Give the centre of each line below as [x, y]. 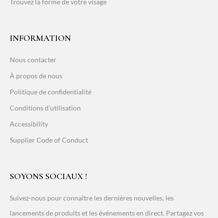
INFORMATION [40, 38]
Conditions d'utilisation [45, 108]
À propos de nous [36, 75]
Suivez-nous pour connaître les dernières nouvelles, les [92, 198]
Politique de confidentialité [51, 91]
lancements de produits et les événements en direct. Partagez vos [107, 213]
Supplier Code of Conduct [49, 140]
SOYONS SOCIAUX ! [48, 176]
